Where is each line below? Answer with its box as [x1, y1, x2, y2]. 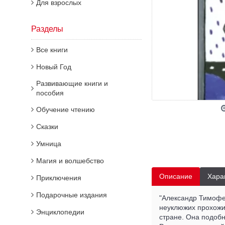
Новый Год [36, 63, 71, 71]
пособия [36, 89, 64, 97]
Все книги [36, 46, 68, 54]
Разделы [31, 25, 63, 33]
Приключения [36, 174, 81, 182]
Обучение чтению [36, 105, 95, 114]
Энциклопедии [36, 208, 84, 216]
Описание [159, 172, 192, 180]
